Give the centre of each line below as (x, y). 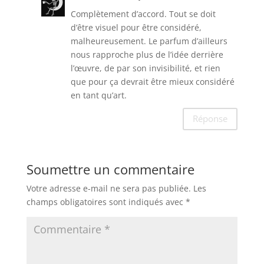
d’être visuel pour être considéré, (136, 28)
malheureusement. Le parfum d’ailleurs (149, 41)
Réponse (210, 119)
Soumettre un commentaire (110, 169)
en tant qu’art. (98, 95)
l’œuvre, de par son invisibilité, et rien (145, 68)
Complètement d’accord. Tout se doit (143, 14)
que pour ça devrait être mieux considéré (152, 82)
